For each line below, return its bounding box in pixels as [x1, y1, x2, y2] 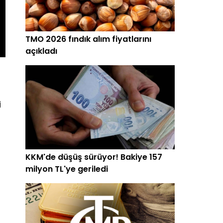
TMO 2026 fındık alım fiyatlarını [25, 33, 151, 45]
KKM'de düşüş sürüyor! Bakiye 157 [25, 151, 162, 163]
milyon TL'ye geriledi [25, 163, 108, 175]
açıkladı [25, 45, 57, 57]
